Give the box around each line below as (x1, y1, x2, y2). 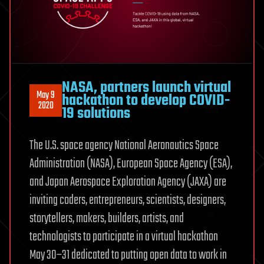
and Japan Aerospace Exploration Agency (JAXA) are (29, 171, 226, 192)
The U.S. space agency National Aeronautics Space (29, 135, 219, 156)
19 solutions (62, 101, 130, 126)
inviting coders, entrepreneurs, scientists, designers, (29, 190, 226, 210)
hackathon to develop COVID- (62, 88, 230, 113)
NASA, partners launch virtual (62, 75, 231, 100)
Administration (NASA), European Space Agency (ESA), (29, 153, 232, 174)
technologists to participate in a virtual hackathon (29, 226, 218, 247)
